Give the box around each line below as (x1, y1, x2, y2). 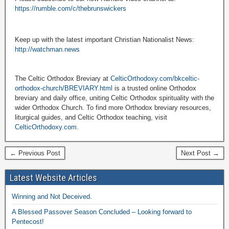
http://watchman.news (15, 45, 80, 53)
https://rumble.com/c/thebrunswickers (15, 4, 126, 12)
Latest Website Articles (10, 172, 97, 183)
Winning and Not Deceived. (12, 192, 92, 200)
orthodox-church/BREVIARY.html (15, 84, 112, 92)
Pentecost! (12, 217, 44, 225)
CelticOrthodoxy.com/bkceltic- (110, 74, 199, 82)
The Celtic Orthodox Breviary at (15, 74, 110, 82)
